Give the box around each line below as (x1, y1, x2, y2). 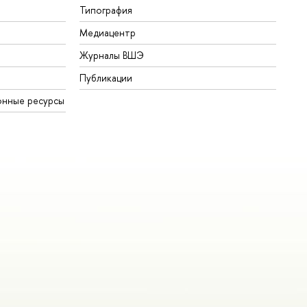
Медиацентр (79, 25, 136, 39)
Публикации (79, 71, 133, 84)
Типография (79, 3, 133, 16)
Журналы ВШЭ (79, 48, 145, 62)
